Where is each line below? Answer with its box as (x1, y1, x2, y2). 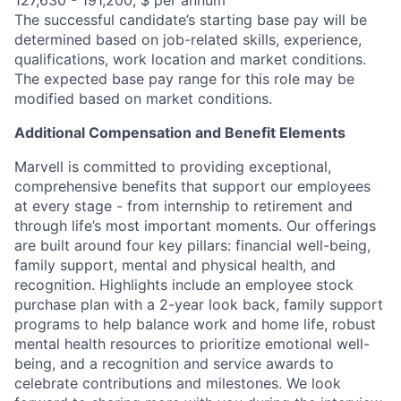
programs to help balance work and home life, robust (14, 315, 376, 333)
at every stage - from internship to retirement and (14, 197, 353, 215)
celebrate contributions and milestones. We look (14, 374, 341, 392)
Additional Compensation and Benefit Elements (14, 124, 346, 141)
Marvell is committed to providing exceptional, (14, 158, 331, 175)
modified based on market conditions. (14, 90, 272, 107)
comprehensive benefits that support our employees (14, 177, 371, 195)
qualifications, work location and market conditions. (14, 50, 366, 68)
